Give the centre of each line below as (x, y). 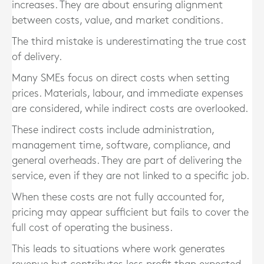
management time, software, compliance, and (121, 145)
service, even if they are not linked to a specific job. (131, 176)
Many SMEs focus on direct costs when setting (121, 78)
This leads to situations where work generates (118, 249)
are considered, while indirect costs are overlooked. (130, 109)
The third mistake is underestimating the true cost (129, 42)
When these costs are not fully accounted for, (118, 197)
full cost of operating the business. (92, 228)
